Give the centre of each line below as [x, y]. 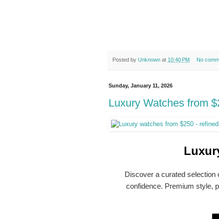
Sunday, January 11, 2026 [141, 86]
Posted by [125, 59]
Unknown [149, 59]
